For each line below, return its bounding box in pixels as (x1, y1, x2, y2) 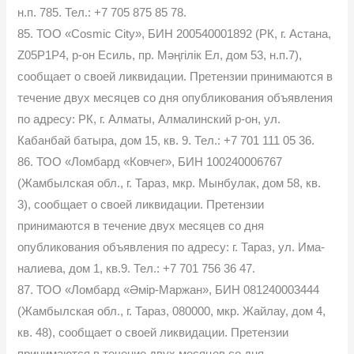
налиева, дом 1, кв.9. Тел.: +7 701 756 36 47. (17, 262, 256, 275)
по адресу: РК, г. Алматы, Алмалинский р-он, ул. (17, 112, 281, 126)
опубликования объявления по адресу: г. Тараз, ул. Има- (17, 240, 326, 254)
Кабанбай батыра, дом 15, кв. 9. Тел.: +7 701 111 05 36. (17, 134, 315, 147)
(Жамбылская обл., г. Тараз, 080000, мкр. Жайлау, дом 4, (17, 304, 326, 318)
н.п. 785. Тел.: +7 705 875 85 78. (17, 6, 187, 19)
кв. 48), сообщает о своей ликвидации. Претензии (17, 326, 289, 339)
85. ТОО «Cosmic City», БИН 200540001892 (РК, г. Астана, (17, 27, 332, 40)
